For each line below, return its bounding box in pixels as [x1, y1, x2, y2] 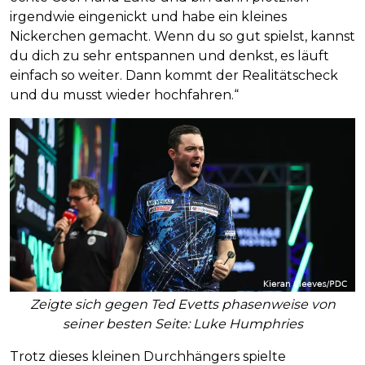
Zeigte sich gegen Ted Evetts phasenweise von [29, 296, 336, 312]
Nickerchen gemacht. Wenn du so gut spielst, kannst [10, 29, 355, 45]
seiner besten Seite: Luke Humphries [62, 315, 303, 332]
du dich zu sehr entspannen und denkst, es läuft [10, 48, 329, 64]
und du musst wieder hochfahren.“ [10, 87, 239, 103]
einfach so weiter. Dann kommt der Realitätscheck [10, 68, 338, 84]
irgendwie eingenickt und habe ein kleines [10, 9, 287, 25]
